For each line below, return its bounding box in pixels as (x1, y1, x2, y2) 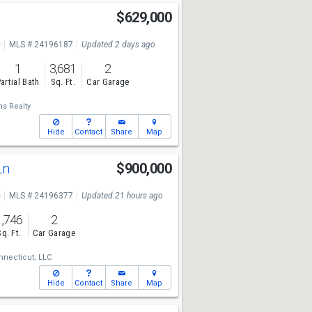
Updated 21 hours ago (81, 191, 163, 201)
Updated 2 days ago (81, 40, 155, 49)
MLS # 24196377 (8, 191, 73, 201)
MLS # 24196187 (8, 40, 73, 49)
